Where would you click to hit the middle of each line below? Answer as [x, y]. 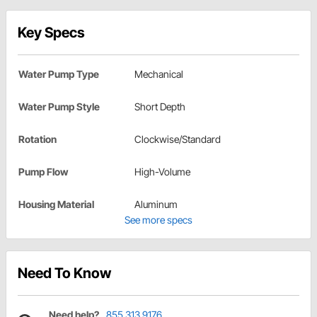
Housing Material [56, 204]
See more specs [158, 220]
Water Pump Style [59, 107]
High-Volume [162, 172]
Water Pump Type [59, 74]
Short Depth [160, 107]
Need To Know [64, 273]
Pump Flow [43, 172]
